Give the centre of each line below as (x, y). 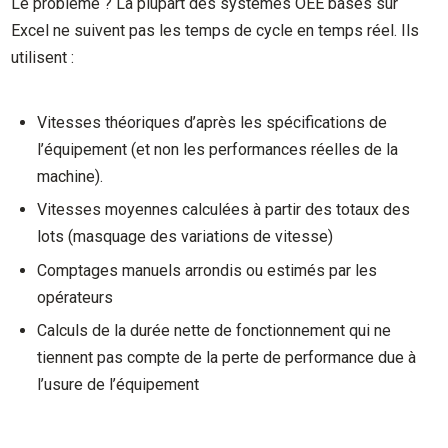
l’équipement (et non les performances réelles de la (218, 150)
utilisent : (43, 58)
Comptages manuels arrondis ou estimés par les (207, 270)
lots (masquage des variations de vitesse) (185, 237)
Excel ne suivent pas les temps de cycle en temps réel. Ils (215, 31)
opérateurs (75, 297)
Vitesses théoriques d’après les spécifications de (212, 123)
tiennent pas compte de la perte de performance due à (227, 358)
